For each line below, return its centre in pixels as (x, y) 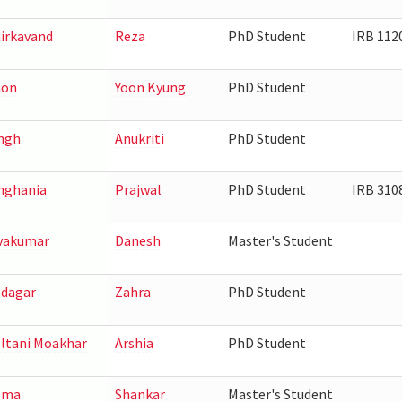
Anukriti (139, 138)
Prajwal (138, 189)
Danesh (137, 240)
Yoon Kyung (150, 87)
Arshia (134, 343)
